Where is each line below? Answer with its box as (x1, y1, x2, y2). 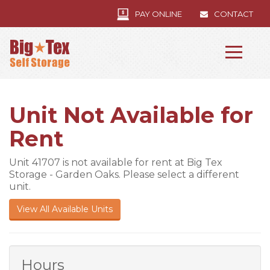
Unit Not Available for (9, 102, 253, 128)
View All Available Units (17, 204, 113, 215)
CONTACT (214, 8, 253, 19)
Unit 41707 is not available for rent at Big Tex (9, 157, 222, 168)
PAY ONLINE (135, 8, 182, 19)
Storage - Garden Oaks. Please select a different (9, 169, 239, 180)
